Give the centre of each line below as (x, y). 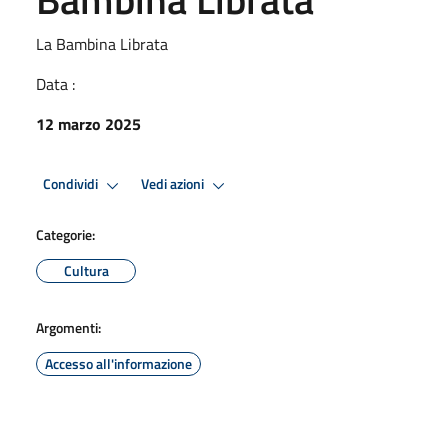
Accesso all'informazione (118, 363)
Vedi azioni (174, 184)
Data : (55, 83)
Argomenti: (68, 327)
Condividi (72, 184)
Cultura (86, 270)
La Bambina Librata (102, 43)
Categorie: (65, 234)
